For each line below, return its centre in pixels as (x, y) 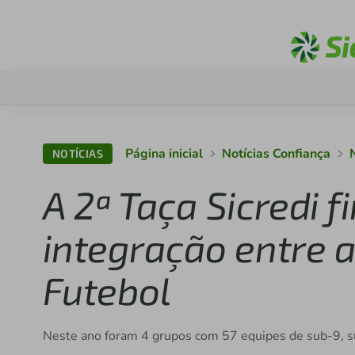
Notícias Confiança (277, 154)
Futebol (107, 290)
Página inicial (164, 154)
